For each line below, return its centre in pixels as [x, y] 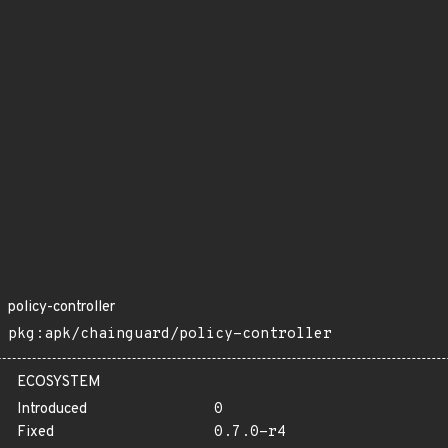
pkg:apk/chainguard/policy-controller [170, 334]
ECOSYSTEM [59, 382]
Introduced [52, 409]
